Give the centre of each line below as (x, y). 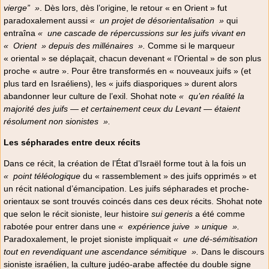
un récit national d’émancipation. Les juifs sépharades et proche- (126, 189)
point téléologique (47, 176)
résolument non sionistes (51, 121)
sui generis (172, 214)
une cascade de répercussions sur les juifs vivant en (147, 33)
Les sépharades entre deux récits (72, 142)
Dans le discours (231, 252)
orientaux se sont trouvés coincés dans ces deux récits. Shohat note (133, 201)
